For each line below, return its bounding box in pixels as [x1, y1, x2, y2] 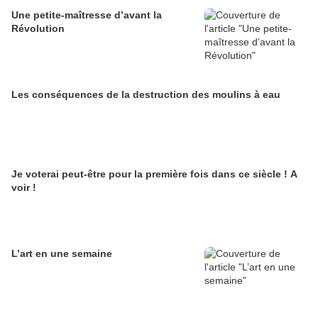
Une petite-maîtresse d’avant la [11, 9, 162, 21]
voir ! [11, 182, 36, 193]
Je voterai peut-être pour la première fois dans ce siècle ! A [11, 168, 297, 180]
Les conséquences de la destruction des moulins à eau [11, 89, 280, 100]
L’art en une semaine [11, 248, 112, 259]
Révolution [11, 23, 65, 34]
